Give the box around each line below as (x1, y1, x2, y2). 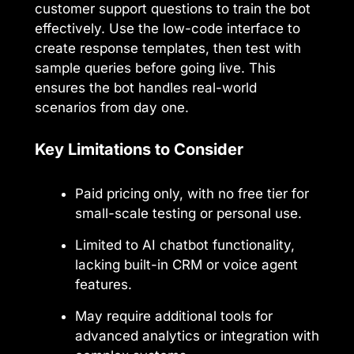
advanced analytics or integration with (75, 327, 319, 344)
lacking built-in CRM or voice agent (75, 256, 298, 273)
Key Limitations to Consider (35, 139, 243, 159)
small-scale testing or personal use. (75, 205, 302, 221)
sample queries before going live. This (35, 60, 276, 77)
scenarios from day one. (35, 100, 189, 116)
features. (75, 276, 132, 292)
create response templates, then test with (35, 40, 301, 57)
